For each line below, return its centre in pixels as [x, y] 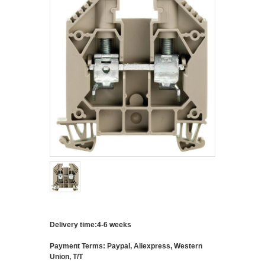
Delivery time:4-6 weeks [91, 224]
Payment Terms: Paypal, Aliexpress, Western [126, 246]
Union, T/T [66, 256]
